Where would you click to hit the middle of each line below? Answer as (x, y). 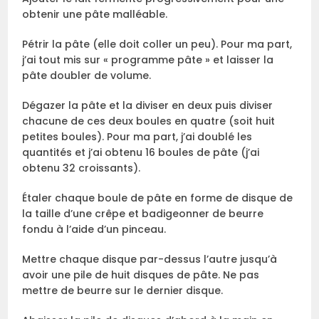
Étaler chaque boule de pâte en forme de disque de (158, 198)
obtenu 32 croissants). (82, 168)
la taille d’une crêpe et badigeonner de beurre (143, 214)
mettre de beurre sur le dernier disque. (123, 291)
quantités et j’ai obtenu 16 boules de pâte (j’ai (141, 153)
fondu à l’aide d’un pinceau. (94, 230)
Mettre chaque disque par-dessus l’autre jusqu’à (150, 260)
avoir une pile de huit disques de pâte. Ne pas (141, 275)
